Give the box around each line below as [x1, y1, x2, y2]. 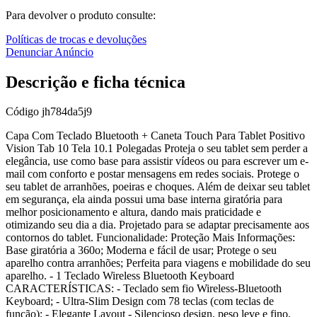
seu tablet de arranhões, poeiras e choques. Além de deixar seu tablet [6, 180, 310, 193]
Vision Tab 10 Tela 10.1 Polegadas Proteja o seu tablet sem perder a [6, 142, 308, 155]
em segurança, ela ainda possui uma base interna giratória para [6, 193, 282, 206]
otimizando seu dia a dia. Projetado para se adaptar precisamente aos [6, 219, 309, 231]
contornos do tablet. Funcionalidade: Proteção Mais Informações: [6, 231, 295, 244]
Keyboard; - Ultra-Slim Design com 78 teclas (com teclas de [6, 295, 274, 308]
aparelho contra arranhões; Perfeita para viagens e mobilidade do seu [6, 257, 311, 270]
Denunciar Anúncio [6, 45, 93, 58]
